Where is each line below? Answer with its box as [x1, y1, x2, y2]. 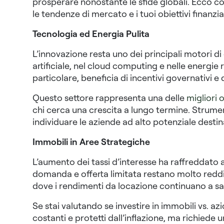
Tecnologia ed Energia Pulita [32, 28, 149, 39]
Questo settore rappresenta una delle [32, 92, 186, 103]
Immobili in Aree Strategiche [32, 136, 150, 147]
